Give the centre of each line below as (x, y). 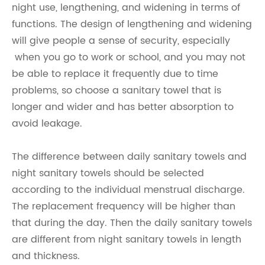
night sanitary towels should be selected (108, 173)
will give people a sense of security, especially (121, 41)
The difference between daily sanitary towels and (129, 157)
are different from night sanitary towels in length (127, 240)
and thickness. (46, 256)
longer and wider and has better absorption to (123, 107)
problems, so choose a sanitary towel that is (117, 91)
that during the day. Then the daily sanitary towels (132, 223)
